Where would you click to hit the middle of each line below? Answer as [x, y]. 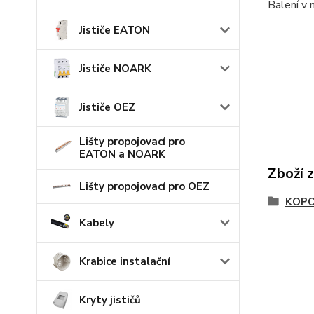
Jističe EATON [115, 30]
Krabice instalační [125, 261]
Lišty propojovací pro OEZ [144, 186]
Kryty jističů [110, 300]
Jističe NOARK [115, 69]
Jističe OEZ [107, 107]
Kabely [97, 223]
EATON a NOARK [122, 154]
